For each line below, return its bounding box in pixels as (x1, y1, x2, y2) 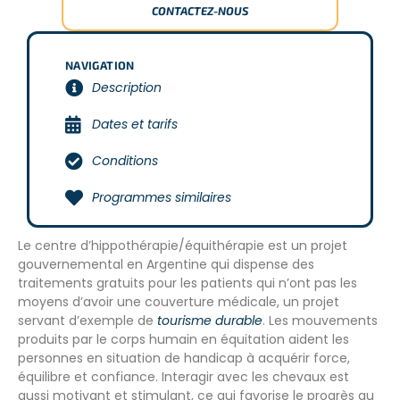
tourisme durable (157, 312, 262, 329)
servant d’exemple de (18, 312, 157, 329)
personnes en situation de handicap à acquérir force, (18, 349, 350, 367)
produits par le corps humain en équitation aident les (18, 330, 349, 348)
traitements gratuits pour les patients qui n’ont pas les (18, 274, 357, 292)
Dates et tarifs (92, 115, 178, 133)
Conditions (92, 152, 158, 170)
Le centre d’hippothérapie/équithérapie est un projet (18, 237, 347, 254)
